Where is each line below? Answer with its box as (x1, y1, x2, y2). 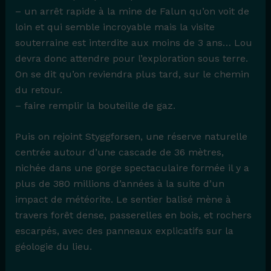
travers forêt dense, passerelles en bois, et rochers (15, 209, 252, 221)
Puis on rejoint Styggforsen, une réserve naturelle (15, 131, 247, 143)
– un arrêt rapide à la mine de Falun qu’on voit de (15, 5, 249, 17)
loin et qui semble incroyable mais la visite (15, 21, 215, 33)
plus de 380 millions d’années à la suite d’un (15, 178, 224, 190)
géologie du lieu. (15, 241, 92, 253)
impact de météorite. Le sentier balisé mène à (15, 194, 231, 206)
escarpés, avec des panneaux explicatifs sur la (15, 225, 233, 237)
